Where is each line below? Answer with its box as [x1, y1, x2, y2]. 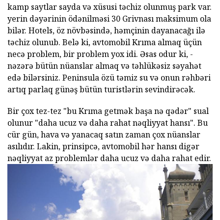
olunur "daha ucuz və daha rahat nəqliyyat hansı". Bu [7, 117, 208, 129]
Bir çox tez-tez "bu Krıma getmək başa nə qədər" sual [7, 106, 209, 117]
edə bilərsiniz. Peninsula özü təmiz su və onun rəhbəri [7, 72, 211, 83]
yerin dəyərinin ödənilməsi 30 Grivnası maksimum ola [7, 13, 211, 25]
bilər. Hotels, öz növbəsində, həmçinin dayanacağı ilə [7, 25, 205, 36]
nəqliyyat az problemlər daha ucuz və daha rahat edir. [7, 153, 211, 164]
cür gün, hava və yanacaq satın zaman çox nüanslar [7, 129, 200, 140]
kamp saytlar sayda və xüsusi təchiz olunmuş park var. [7, 1, 212, 13]
